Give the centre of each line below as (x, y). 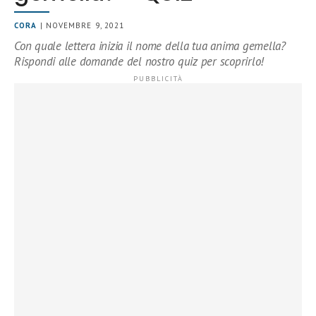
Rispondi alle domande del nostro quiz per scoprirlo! (139, 62)
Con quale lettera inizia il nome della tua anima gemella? (150, 46)
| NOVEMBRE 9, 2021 (81, 26)
